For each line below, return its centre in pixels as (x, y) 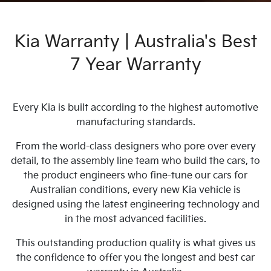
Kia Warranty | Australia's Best (135, 42)
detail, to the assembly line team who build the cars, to (135, 161)
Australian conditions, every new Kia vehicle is (135, 190)
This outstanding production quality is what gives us (135, 243)
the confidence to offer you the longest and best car (135, 258)
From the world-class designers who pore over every (135, 147)
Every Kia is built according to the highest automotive (135, 108)
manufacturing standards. (135, 122)
